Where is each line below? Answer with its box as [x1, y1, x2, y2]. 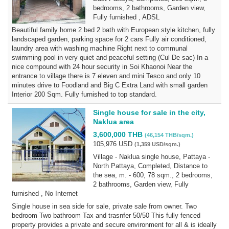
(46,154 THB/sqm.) [145, 132, 194, 138]
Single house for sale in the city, [93, 108, 205, 117]
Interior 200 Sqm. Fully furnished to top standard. [12, 90, 157, 98]
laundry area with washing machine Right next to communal [12, 44, 188, 52]
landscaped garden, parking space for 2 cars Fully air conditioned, [12, 35, 207, 43]
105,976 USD [93, 140, 134, 148]
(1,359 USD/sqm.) [134, 141, 180, 147]
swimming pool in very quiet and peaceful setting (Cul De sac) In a [12, 54, 208, 61]
